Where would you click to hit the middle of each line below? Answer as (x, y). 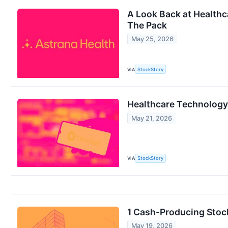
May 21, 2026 (152, 118)
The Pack (147, 25)
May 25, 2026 (153, 39)
